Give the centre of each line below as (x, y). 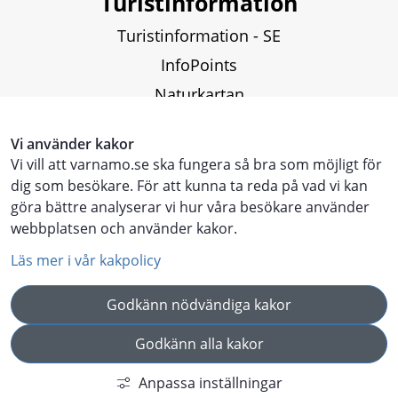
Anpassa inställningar (210, 383)
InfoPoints (199, 65)
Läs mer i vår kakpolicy (86, 260)
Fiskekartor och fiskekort (199, 124)
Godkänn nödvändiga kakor (199, 305)
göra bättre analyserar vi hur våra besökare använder (190, 207)
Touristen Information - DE (199, 212)
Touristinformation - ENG (199, 183)
